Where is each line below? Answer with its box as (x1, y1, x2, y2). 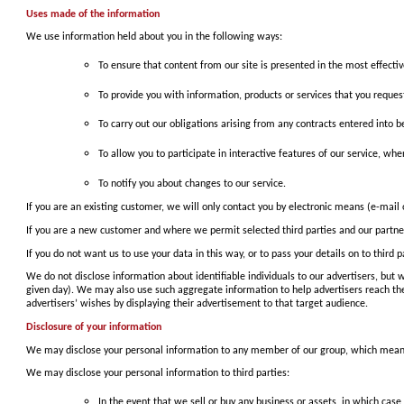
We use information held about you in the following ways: (26, 32, 282, 43)
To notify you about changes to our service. (98, 178, 286, 189)
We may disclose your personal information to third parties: (26, 368, 289, 380)
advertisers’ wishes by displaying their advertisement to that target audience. (26, 298, 368, 310)
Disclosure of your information (26, 321, 161, 333)
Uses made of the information (26, 8, 160, 20)
